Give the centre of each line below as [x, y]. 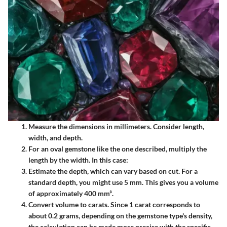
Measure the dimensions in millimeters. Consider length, [116, 126]
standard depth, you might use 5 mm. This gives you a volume [123, 182]
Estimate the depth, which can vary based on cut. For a [113, 171]
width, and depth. [55, 137]
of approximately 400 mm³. [71, 193]
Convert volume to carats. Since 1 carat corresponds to [114, 204]
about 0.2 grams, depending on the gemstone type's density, [120, 215]
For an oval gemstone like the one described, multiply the [118, 148]
